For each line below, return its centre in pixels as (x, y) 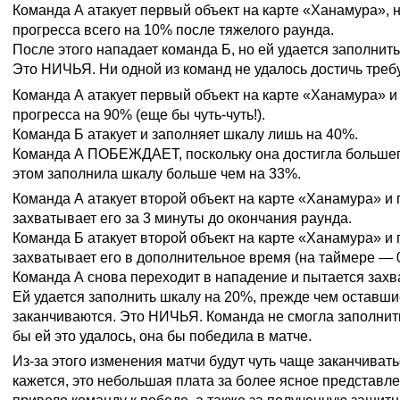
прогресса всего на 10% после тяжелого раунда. (173, 30)
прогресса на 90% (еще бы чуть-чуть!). (139, 114)
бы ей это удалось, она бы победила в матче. (162, 336)
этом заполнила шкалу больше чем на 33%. (157, 173)
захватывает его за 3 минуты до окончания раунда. (182, 218)
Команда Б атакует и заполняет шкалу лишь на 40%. (185, 134)
